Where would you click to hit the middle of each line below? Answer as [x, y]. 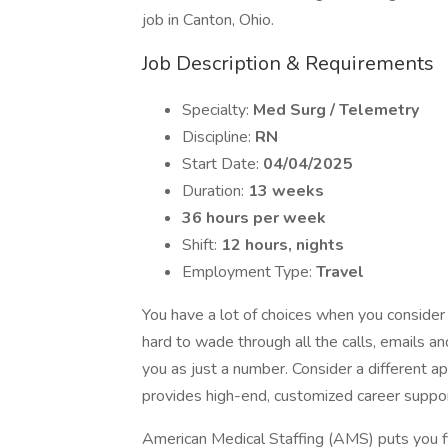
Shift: [201, 245]
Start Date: [222, 164]
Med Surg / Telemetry [336, 110]
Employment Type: [249, 272]
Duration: [215, 191]
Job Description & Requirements [288, 63]
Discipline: [218, 137]
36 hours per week [254, 218]
